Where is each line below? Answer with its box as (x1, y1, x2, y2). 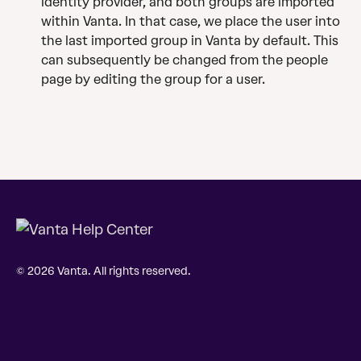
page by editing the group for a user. (41, 71, 265, 87)
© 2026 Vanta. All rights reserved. (16, 264, 191, 278)
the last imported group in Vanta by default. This (41, 32, 342, 48)
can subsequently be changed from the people (41, 52, 331, 68)
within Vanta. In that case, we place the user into (41, 13, 343, 29)
